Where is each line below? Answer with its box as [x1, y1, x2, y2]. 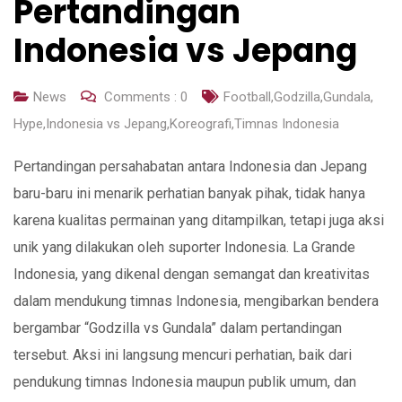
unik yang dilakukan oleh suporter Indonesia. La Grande [13, 239, 355, 257]
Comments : [100, 89, 180, 106]
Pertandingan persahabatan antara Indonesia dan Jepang [13, 158, 367, 176]
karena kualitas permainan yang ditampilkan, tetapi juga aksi [13, 212, 384, 230]
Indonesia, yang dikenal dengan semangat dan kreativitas [13, 266, 370, 284]
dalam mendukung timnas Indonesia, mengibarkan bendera [13, 293, 379, 310]
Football [223, 89, 271, 106]
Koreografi [170, 116, 232, 133]
